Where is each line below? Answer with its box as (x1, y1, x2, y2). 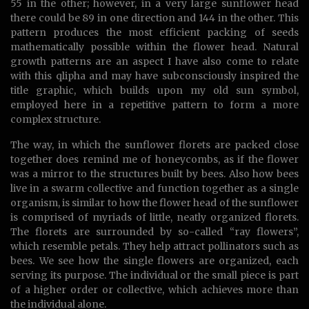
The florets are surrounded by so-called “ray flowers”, (10, 226, 299, 239)
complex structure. (10, 113, 101, 126)
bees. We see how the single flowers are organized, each (10, 255, 299, 268)
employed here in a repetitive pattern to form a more (10, 99, 299, 112)
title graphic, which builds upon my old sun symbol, (10, 84, 299, 97)
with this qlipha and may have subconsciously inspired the (10, 70, 299, 83)
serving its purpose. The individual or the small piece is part (10, 269, 299, 282)
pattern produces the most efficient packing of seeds (10, 26, 299, 39)
